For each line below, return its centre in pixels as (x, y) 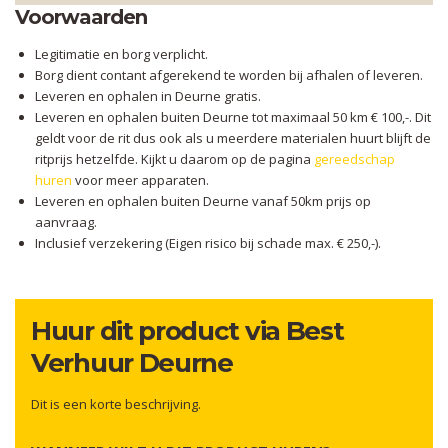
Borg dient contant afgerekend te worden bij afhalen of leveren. (229, 75)
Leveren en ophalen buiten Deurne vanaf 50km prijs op (203, 201)
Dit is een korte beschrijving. (116, 404)
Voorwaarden (81, 17)
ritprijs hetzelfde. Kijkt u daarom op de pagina (174, 159)
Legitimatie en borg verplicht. (121, 54)
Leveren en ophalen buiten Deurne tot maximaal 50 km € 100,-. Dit (233, 117)
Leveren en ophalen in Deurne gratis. (148, 96)
